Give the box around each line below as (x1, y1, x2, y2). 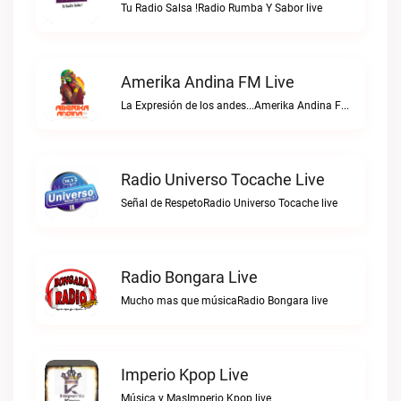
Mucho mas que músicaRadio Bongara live (121, 294, 328, 307)
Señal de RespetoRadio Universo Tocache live (121, 197, 337, 209)
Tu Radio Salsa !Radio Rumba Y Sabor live (121, 2, 322, 14)
